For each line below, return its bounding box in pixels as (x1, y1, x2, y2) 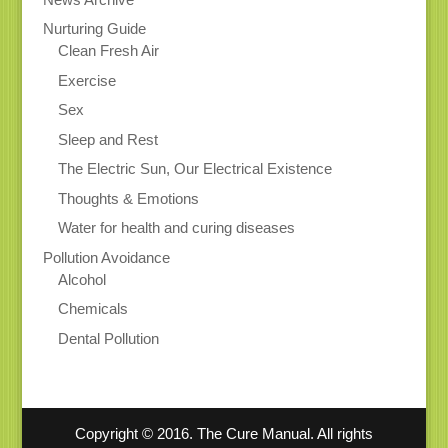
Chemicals (57, 300, 128, 318)
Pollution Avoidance (42, 248, 170, 266)
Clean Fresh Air (57, 42, 159, 60)
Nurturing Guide (42, 20, 146, 38)
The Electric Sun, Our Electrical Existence (57, 160, 332, 178)
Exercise (57, 71, 116, 89)
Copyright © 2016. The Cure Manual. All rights (74, 424, 373, 442)
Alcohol (57, 270, 106, 288)
